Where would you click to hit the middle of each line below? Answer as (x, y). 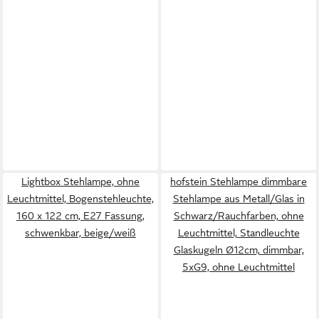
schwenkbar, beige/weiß (80, 233)
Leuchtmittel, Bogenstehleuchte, (80, 199)
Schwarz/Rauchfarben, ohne (239, 216)
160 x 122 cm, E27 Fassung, (80, 216)
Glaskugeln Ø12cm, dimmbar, (239, 250)
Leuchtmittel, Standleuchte (239, 233)
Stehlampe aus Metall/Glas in (239, 199)
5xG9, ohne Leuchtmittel (239, 267)
